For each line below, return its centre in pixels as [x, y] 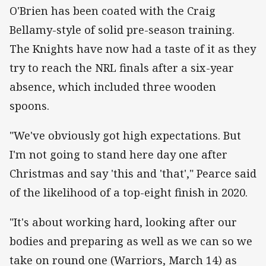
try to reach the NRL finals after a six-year [122, 68]
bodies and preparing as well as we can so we [131, 241]
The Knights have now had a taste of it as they [133, 49]
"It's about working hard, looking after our [123, 222]
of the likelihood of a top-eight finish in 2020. [129, 193]
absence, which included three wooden [113, 87]
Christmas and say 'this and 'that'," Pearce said [133, 174]
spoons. [29, 106]
